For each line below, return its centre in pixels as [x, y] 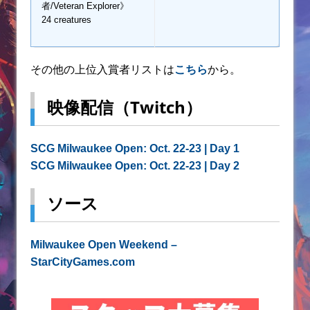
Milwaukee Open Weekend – [104, 244]
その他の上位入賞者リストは [102, 69]
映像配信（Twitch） [125, 107]
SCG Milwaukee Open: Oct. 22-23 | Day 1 [135, 148]
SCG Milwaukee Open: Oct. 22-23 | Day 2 [135, 165]
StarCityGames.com [83, 262]
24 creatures [66, 19]
